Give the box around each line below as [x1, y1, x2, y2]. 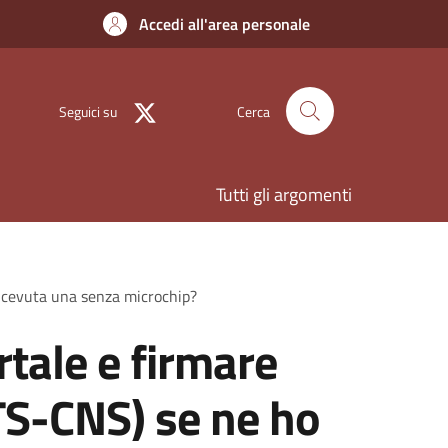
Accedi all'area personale [139, 12, 310, 36]
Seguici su [59, 100, 117, 122]
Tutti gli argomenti [216, 181, 352, 208]
